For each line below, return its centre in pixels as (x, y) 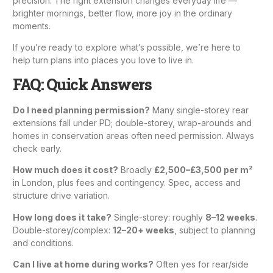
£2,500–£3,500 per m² (204, 170)
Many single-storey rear (199, 110)
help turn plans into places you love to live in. (103, 60)
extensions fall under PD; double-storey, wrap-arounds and (132, 122)
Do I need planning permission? (81, 110)
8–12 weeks (230, 217)
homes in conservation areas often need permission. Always (133, 135)
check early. (37, 148)
